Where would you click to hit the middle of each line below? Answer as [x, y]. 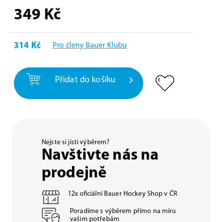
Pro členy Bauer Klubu [90, 46]
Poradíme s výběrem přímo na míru [123, 211]
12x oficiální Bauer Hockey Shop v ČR [123, 194]
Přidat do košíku [85, 80]
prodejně [74, 173]
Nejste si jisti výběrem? [76, 142]
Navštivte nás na [100, 156]
